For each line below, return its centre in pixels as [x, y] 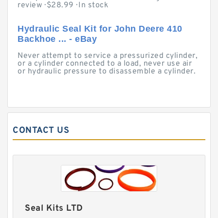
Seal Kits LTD [54, 209]
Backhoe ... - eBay [57, 39]
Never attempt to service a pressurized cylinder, [108, 56]
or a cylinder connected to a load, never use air [105, 64]
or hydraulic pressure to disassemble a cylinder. [107, 72]
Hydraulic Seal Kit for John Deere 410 [100, 29]
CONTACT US [41, 131]
